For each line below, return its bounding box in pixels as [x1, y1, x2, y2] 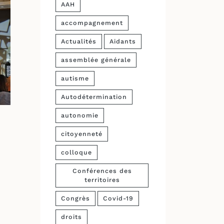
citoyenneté [61, 130, 102, 137]
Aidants [109, 37, 136, 45]
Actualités [61, 37, 96, 45]
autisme [61, 74, 89, 82]
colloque [61, 148, 92, 156]
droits [61, 213, 82, 220]
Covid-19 [103, 194, 133, 202]
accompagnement [61, 19, 123, 26]
